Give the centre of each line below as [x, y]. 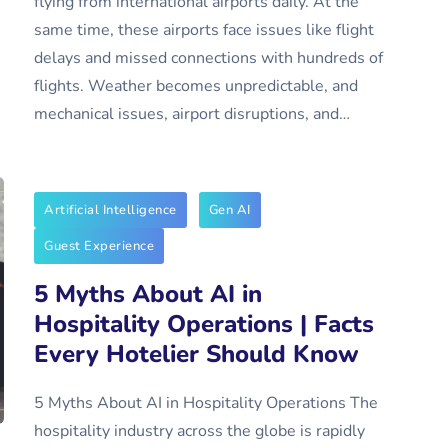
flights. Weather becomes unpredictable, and [196, 86]
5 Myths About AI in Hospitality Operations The [206, 403]
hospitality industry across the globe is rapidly [199, 431]
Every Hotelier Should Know [196, 354]
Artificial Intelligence [110, 210]
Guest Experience [99, 246]
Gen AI [229, 210]
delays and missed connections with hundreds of [208, 58]
